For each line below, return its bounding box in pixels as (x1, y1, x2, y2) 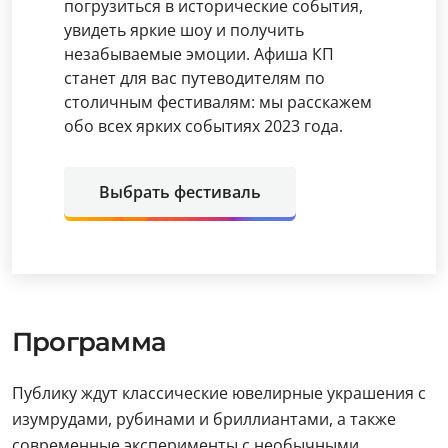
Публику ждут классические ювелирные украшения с (12, 382, 426, 404)
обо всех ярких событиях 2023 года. (64, 115, 343, 137)
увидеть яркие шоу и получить (64, 19, 304, 41)
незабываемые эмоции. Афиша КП (64, 43, 334, 65)
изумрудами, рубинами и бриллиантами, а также (12, 408, 396, 430)
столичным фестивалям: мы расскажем (64, 91, 372, 113)
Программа (12, 326, 166, 358)
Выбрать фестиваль (99, 181, 261, 203)
